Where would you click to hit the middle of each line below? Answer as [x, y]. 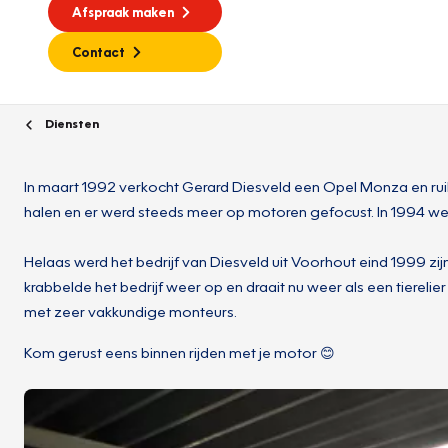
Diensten [70, 123]
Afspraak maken [123, 12]
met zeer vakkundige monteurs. [132, 310]
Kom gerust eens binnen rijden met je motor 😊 [179, 351]
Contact [98, 52]
